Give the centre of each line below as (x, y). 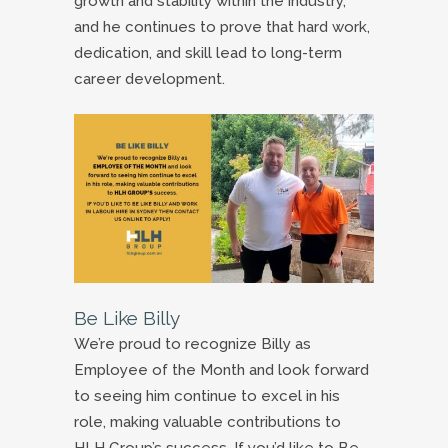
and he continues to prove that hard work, (222, 27)
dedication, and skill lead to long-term (208, 53)
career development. (149, 79)
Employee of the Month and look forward (221, 369)
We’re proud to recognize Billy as (192, 343)
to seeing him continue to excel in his (207, 395)
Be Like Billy (127, 317)
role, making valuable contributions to (207, 421)
